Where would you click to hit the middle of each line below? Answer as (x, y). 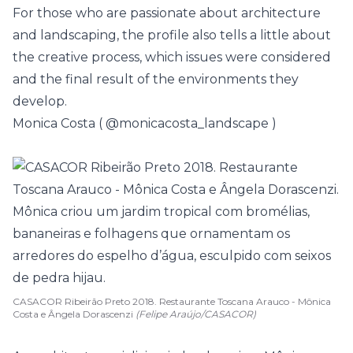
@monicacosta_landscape (187, 123)
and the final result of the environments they (156, 79)
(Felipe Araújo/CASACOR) (196, 314)
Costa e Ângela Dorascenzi (74, 314)
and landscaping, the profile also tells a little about (172, 35)
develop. (40, 101)
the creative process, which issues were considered (172, 57)
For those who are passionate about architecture (167, 13)
